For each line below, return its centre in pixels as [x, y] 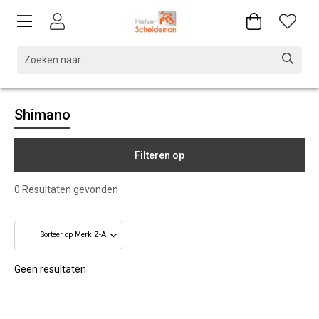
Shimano [42, 115]
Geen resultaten [50, 269]
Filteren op [159, 155]
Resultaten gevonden [69, 189]
